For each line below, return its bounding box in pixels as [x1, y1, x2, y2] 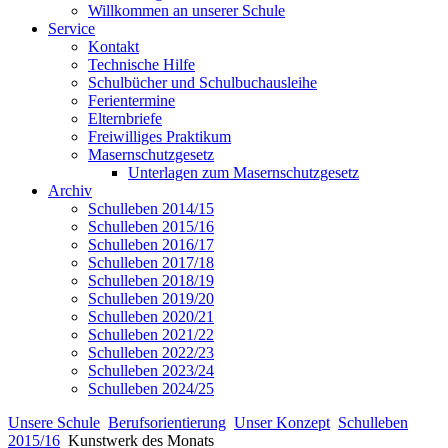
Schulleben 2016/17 [88, 236, 214, 254]
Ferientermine [88, 92, 175, 110]
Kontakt [88, 38, 139, 56]
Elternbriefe [88, 110, 162, 128]
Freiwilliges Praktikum [88, 128, 231, 146]
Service [48, 20, 95, 38]
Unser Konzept [234, 414, 330, 432]
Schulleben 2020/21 [88, 308, 214, 326]
